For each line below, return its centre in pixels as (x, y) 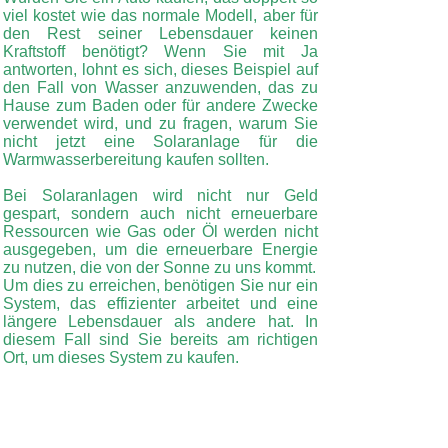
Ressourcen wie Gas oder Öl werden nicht (160, 231)
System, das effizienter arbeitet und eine (160, 303)
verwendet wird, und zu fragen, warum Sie (160, 123)
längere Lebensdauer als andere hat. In (160, 321)
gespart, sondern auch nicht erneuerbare (160, 213)
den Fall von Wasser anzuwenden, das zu (160, 87)
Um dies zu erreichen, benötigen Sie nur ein (160, 285)
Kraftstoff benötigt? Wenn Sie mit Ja (160, 51)
